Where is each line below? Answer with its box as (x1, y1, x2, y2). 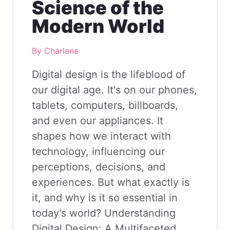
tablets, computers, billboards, (32, 99, 178, 112)
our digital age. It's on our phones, (32, 84, 197, 97)
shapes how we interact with (32, 130, 171, 143)
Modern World (32, 15, 164, 38)
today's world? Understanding (32, 207, 176, 220)
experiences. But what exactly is (32, 176, 189, 189)
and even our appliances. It (32, 114, 163, 127)
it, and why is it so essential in (32, 191, 178, 204)
